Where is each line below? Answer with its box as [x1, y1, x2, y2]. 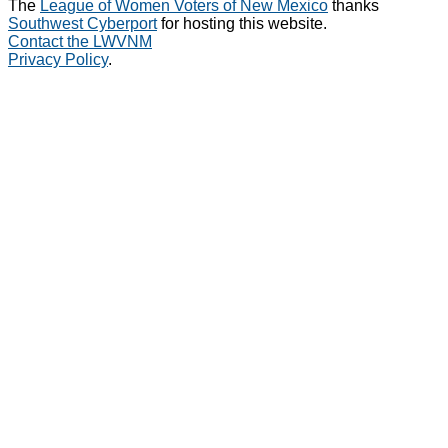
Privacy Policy [8, 50, 108, 68]
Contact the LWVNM [8, 32, 152, 50]
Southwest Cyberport [8, 14, 157, 32]
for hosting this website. [157, 14, 327, 32]
